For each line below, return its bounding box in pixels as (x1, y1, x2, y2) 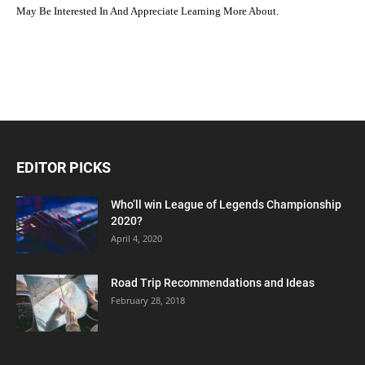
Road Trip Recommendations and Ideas (111, 275, 314, 289)
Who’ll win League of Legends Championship (111, 197, 341, 211)
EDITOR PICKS (16, 158, 111, 176)
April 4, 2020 (111, 231, 162, 244)
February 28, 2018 (111, 293, 185, 306)
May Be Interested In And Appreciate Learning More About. (16, 5, 279, 17)
